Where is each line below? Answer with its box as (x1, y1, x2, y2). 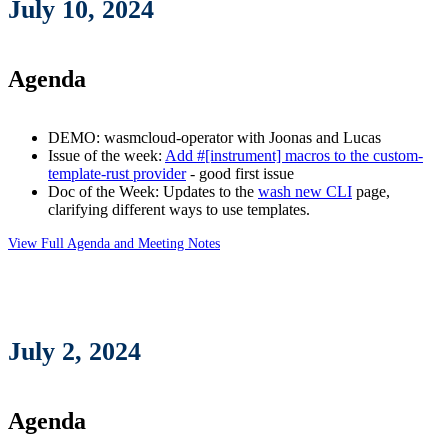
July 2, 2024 (8, 337, 141, 367)
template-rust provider (48, 164, 186, 182)
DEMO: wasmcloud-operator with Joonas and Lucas (48, 128, 381, 146)
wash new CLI (258, 182, 352, 200)
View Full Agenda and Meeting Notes (8, 234, 220, 251)
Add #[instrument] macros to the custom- (165, 146, 423, 164)
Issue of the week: (48, 146, 165, 164)
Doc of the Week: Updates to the (48, 182, 258, 200)
